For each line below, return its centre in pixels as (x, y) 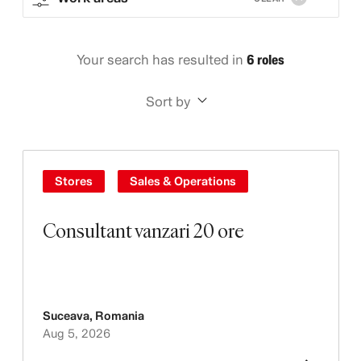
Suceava (66, 315)
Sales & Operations (183, 181)
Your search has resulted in (162, 60)
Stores (73, 181)
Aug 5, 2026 (76, 333)
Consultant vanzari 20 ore (143, 230)
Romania (119, 315)
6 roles (266, 60)
